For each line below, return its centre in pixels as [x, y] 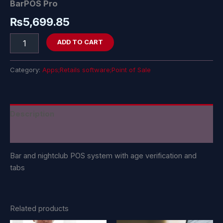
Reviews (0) [32, 133]
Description [32, 114]
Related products [39, 209]
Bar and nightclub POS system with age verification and [103, 156]
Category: [26, 70]
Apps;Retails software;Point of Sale [97, 70]
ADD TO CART [80, 42]
